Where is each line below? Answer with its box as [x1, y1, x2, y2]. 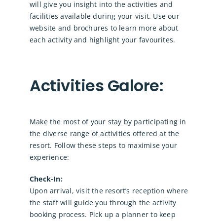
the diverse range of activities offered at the [29, 129, 180, 139]
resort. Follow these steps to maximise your [29, 141, 178, 150]
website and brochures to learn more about [29, 23, 179, 33]
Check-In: [29, 174, 63, 184]
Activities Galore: [29, 74, 164, 97]
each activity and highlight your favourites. [29, 35, 176, 45]
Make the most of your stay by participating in [29, 117, 186, 127]
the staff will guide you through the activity [29, 198, 177, 208]
